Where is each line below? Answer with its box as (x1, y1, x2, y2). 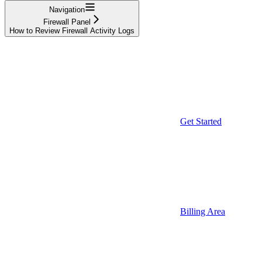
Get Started (180, 116, 222, 126)
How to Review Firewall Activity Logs (9, 26, 135, 35)
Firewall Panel (43, 17, 91, 26)
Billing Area (180, 206, 225, 216)
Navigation (49, 5, 85, 14)
